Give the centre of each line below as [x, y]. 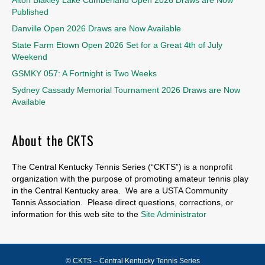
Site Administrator [174, 214]
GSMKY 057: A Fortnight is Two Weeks [84, 73]
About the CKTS [53, 140]
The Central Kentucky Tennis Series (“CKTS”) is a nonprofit [122, 167]
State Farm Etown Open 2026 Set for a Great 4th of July [117, 45]
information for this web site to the [76, 214]
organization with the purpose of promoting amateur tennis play [130, 178]
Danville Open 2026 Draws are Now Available [96, 28]
